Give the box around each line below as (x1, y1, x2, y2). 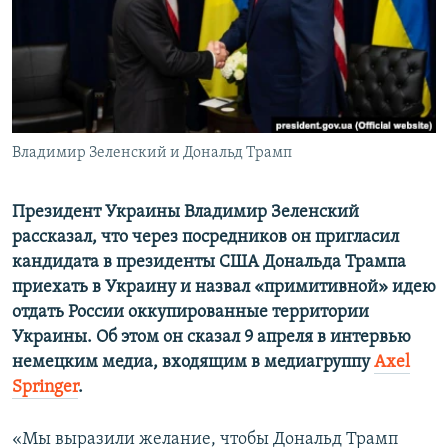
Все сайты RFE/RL (34, 143, 171, 163)
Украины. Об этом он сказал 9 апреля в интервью (12, 328, 411, 348)
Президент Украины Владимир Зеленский (12, 203, 359, 223)
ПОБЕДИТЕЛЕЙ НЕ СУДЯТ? (36, 11, 187, 26)
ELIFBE (36, 83, 74, 98)
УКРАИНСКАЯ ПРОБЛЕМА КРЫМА (36, 119, 225, 134)
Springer (12, 378, 78, 398)
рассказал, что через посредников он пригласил (12, 228, 399, 248)
